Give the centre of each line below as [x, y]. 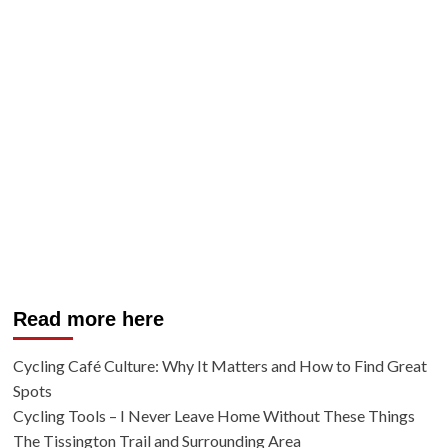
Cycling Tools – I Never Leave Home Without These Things [213, 415]
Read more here [88, 318]
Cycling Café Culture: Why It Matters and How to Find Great [219, 365]
